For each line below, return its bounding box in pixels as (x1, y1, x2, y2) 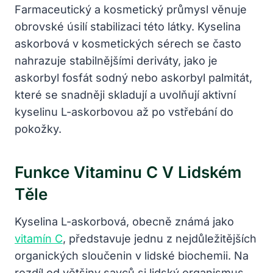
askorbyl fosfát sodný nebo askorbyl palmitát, (15, 71, 252, 84)
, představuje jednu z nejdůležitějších (63, 232, 257, 245)
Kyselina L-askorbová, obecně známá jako (15, 214, 234, 228)
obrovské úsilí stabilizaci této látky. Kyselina (15, 19, 241, 33)
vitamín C (15, 232, 63, 245)
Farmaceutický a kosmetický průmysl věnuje (15, 2, 247, 16)
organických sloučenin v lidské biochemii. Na (15, 249, 249, 262)
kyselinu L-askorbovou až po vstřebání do (15, 105, 233, 118)
